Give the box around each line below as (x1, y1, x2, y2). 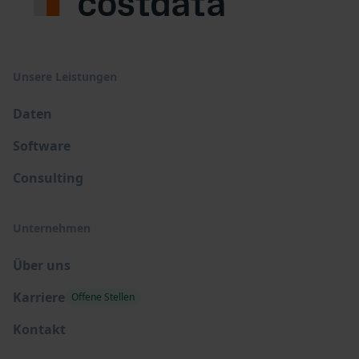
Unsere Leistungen (13, 69, 117, 85)
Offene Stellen (71, 290, 135, 305)
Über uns (13, 256, 71, 275)
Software (13, 137, 71, 155)
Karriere (13, 288, 65, 307)
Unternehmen (13, 220, 91, 236)
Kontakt (13, 321, 66, 339)
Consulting (13, 169, 83, 188)
